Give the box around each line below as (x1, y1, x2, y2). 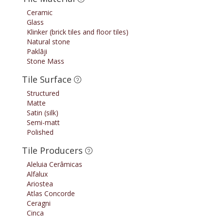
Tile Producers (22, 145, 86, 157)
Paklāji (27, 47, 48, 56)
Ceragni (27, 199, 51, 208)
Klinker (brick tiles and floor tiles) (27, 27, 129, 37)
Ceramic (27, 8, 53, 18)
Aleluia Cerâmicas (27, 160, 83, 169)
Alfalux (27, 169, 48, 179)
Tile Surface (22, 73, 74, 86)
